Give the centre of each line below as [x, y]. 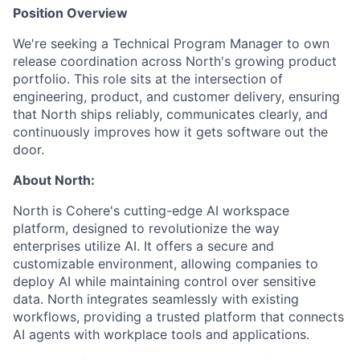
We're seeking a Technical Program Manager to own [171, 44]
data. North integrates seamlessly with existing [156, 299]
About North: [54, 180]
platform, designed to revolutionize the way [146, 229]
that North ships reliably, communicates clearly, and [170, 115]
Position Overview [70, 13]
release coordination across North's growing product [175, 61]
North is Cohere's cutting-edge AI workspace [151, 211]
